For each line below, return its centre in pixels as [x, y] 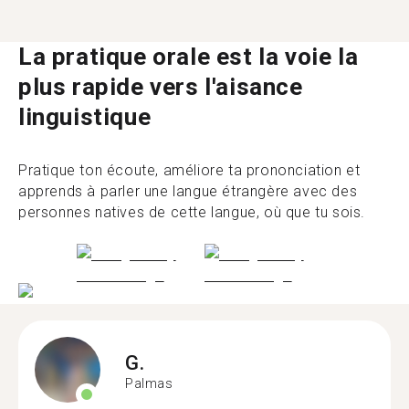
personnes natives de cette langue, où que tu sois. [192, 212]
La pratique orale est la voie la [189, 57]
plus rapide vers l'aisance [161, 87]
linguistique [85, 117]
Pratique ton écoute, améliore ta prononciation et [189, 170]
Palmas [149, 383]
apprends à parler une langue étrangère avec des [188, 191]
